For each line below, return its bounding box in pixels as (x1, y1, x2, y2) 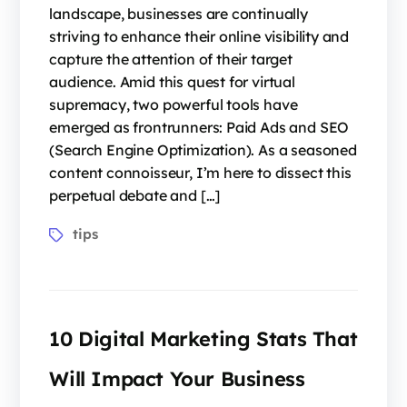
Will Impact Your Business (49, 366, 305, 392)
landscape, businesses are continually (49, 5, 308, 23)
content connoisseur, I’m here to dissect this (49, 164, 352, 182)
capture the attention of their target (49, 50, 293, 68)
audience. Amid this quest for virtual (49, 73, 295, 91)
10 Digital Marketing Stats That (49, 326, 358, 352)
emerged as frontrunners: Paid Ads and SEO (49, 118, 350, 136)
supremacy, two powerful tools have (49, 95, 298, 114)
